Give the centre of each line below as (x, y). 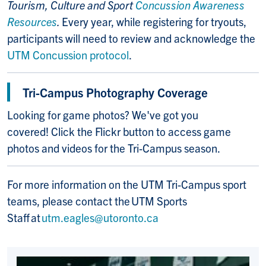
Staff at (24, 217)
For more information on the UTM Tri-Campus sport (127, 184)
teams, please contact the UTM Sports (97, 200)
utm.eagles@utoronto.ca (100, 217)
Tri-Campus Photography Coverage (115, 92)
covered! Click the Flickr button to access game (119, 131)
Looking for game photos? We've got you (103, 114)
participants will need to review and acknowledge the (131, 38)
